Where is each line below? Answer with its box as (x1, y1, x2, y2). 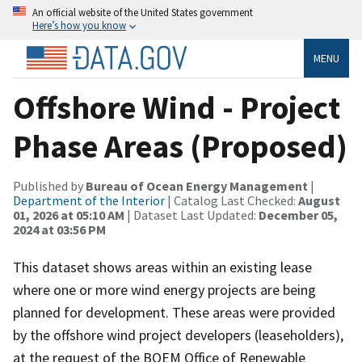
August (298, 192, 340, 208)
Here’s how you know (32, 19, 126, 32)
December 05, (259, 206, 338, 223)
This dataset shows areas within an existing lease (13, 257, 312, 276)
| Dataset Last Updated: (124, 206, 259, 223)
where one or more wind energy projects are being (13, 280, 316, 299)
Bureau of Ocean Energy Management (86, 177, 308, 194)
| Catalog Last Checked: (165, 192, 298, 208)
